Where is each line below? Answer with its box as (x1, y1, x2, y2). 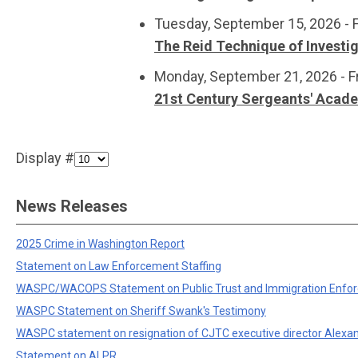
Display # (16, 149, 74, 166)
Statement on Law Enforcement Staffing (16, 260, 221, 272)
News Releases (16, 197, 128, 216)
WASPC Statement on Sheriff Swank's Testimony (16, 304, 266, 317)
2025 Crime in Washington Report (16, 237, 185, 250)
